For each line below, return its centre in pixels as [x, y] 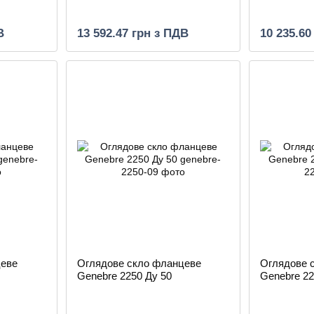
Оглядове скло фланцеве [139, 263]
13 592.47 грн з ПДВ [132, 33]
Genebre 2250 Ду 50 [124, 276]
